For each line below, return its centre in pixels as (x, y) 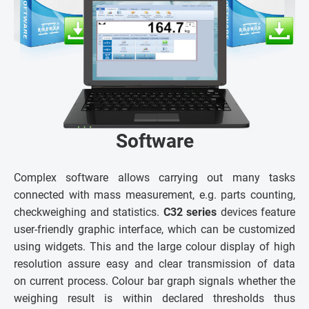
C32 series (190, 212)
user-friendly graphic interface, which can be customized (154, 230)
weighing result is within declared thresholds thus (154, 299)
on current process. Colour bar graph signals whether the (154, 281)
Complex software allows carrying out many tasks (154, 178)
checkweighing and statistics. (89, 212)
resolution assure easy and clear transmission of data (154, 264)
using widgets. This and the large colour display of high (154, 247)
